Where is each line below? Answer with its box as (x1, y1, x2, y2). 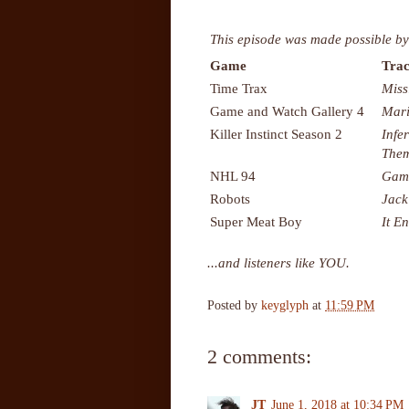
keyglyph (261, 299, 309, 313)
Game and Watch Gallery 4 (210, 102, 364, 119)
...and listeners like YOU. (207, 254, 350, 270)
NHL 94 (210, 167, 256, 184)
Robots (210, 190, 250, 206)
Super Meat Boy (210, 213, 302, 229)
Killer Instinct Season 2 (210, 125, 342, 142)
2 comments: (207, 344, 311, 368)
